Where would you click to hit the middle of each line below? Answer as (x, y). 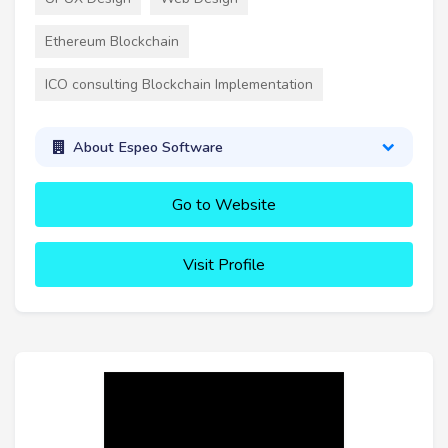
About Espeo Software (147, 146)
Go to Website (224, 205)
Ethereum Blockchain (112, 41)
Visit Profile (224, 265)
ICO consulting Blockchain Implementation (179, 84)
